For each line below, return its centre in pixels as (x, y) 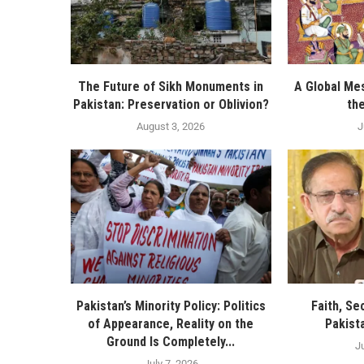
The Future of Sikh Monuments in (171, 87)
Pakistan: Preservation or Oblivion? (171, 105)
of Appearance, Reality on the (171, 323)
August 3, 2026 (171, 127)
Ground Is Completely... (171, 341)
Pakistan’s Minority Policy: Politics (171, 305)
